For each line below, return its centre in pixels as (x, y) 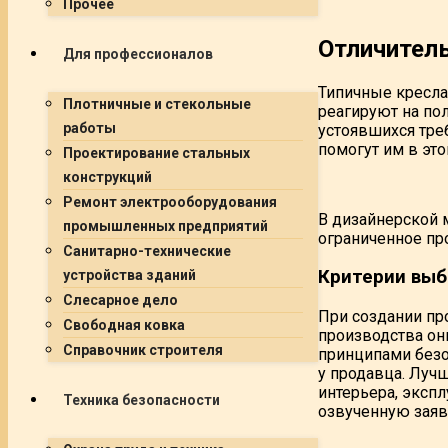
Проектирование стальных (156, 153)
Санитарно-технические (147, 251)
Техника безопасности (141, 400)
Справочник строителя (143, 350)
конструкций (107, 177)
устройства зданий (129, 275)
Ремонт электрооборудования (170, 202)
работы (89, 128)
